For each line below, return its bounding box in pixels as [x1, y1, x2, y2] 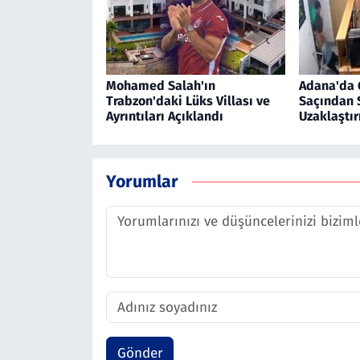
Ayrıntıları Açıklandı [105, 108, 223, 125]
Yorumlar [105, 170, 178, 192]
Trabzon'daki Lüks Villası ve [105, 93, 270, 109]
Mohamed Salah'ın [105, 78, 215, 94]
